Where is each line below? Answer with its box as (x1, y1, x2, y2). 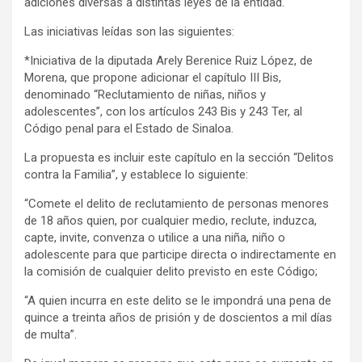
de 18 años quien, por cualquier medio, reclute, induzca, (24, 213, 317, 228)
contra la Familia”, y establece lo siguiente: (24, 166, 248, 182)
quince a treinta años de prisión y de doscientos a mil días (24, 309, 332, 325)
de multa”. (24, 326, 77, 342)
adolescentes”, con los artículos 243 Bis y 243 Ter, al (24, 103, 302, 119)
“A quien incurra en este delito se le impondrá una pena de (24, 293, 331, 308)
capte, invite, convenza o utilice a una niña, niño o (24, 229, 285, 245)
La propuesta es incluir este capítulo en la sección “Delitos (24, 149, 334, 165)
